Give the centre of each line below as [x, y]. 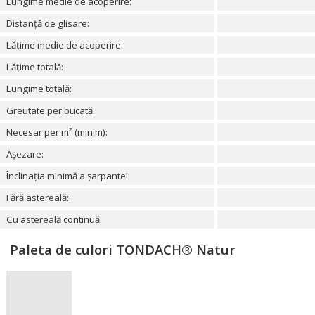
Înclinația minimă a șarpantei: [68, 176]
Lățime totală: [35, 67]
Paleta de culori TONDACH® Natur [123, 249]
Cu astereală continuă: [54, 219]
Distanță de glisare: [48, 23]
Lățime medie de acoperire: [65, 45]
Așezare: [25, 154]
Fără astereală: [38, 198]
